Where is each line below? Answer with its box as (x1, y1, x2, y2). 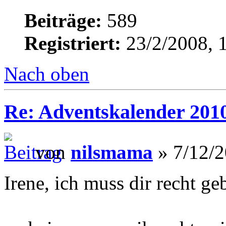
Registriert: (24, 32, 121, 54)
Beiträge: (24, 9, 102, 31)
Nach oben (4, 63, 89, 85)
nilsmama (71, 141, 153, 163)
